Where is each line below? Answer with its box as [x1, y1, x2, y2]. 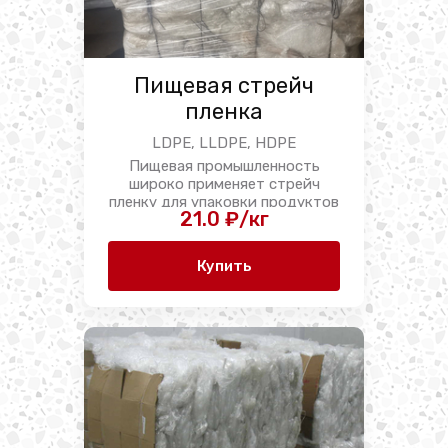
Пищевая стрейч [134, 72, 314, 99]
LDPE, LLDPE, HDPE [152, 134, 296, 152]
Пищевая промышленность [128, 156, 320, 175]
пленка [185, 98, 263, 125]
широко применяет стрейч [128, 174, 320, 193]
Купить [196, 257, 252, 275]
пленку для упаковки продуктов [109, 192, 339, 211]
